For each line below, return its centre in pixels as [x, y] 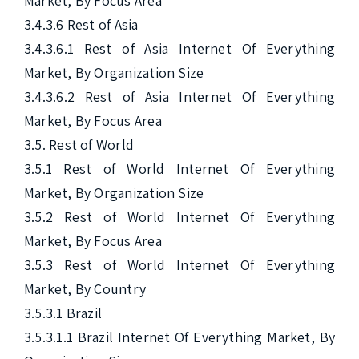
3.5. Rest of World [79, 145]
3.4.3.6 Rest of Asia [81, 24]
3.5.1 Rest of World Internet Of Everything [179, 169]
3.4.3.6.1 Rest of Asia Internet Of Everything [179, 48]
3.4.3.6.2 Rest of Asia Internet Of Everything [179, 97]
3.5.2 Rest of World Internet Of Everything [179, 217]
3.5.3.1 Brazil [63, 313]
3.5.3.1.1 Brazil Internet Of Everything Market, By [179, 337]
